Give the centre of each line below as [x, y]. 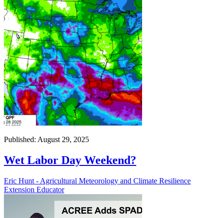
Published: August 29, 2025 [46, 140]
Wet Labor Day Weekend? [70, 160]
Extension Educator [34, 190]
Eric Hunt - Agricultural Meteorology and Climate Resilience [97, 181]
